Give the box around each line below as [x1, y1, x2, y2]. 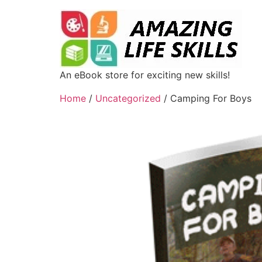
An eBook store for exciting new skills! [60, 69, 230, 81]
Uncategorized [95, 92, 161, 104]
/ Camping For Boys [161, 92, 251, 104]
